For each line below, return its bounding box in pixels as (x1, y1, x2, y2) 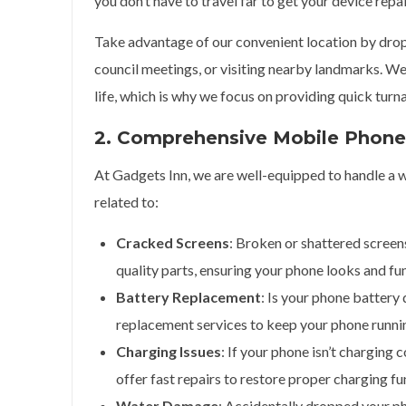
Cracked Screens (116, 234, 229, 251)
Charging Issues (116, 343, 221, 360)
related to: (94, 193, 159, 210)
